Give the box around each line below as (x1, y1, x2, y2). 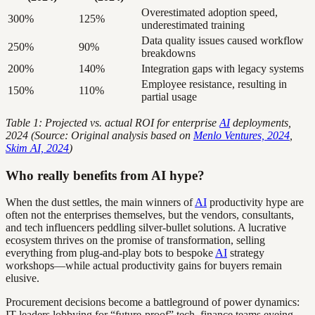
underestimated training (141, 18, 245, 31)
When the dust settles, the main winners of (6, 196, 195, 209)
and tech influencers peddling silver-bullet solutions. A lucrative (6, 221, 286, 234)
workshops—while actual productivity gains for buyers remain (6, 259, 282, 272)
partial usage (141, 90, 197, 103)
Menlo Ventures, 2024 (193, 129, 290, 141)
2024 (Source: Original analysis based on (6, 129, 193, 141)
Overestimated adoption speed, (141, 6, 278, 18)
